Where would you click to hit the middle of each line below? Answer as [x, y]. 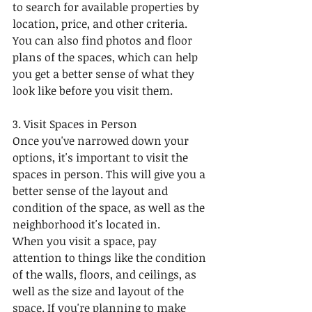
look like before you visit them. [93, 90]
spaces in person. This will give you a [110, 174]
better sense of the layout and [92, 190]
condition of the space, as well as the [110, 207]
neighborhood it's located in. [86, 224]
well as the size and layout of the [100, 291]
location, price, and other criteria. [101, 23]
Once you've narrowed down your [102, 140]
